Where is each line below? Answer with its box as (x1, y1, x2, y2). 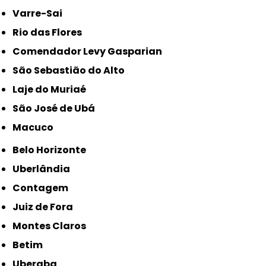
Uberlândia (20, 161, 71, 176)
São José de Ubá (18, 101, 96, 115)
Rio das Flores (19, 25, 83, 39)
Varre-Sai (20, 6, 63, 20)
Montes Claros (21, 218, 87, 233)
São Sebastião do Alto (18, 63, 125, 77)
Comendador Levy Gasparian (20, 44, 163, 58)
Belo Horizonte (19, 142, 87, 157)
